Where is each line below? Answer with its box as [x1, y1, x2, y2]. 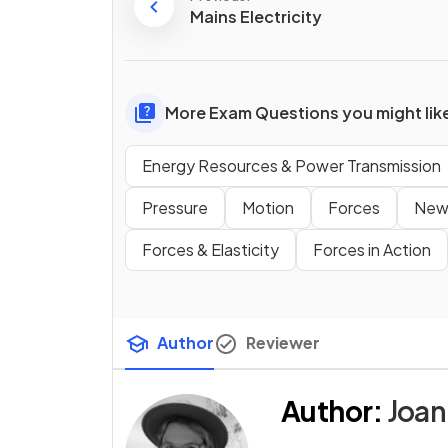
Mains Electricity [190, 6, 322, 28]
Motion [242, 196, 294, 218]
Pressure [142, 196, 208, 218]
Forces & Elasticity [142, 238, 279, 260]
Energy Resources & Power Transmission [142, 154, 441, 176]
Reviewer [246, 331, 320, 353]
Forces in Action [313, 238, 431, 260]
